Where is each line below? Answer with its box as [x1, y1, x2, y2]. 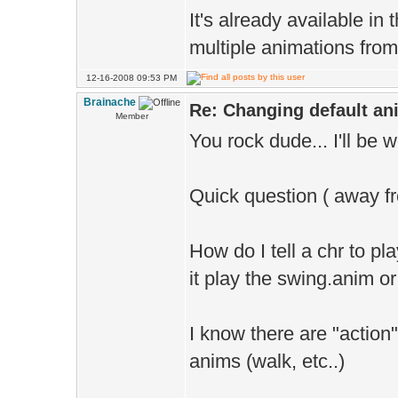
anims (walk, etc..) [189, 350, 345, 372]
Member [115, 111, 148, 121]
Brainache [83, 96, 136, 108]
